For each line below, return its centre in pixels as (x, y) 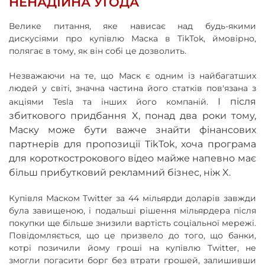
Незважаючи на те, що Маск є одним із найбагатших (132, 75)
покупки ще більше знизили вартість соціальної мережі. (132, 223)
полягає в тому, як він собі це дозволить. (98, 51)
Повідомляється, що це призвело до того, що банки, (132, 235)
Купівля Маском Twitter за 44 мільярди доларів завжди (132, 198)
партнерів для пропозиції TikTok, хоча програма (132, 144)
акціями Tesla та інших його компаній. (113, 101)
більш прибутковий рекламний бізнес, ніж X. (120, 172)
